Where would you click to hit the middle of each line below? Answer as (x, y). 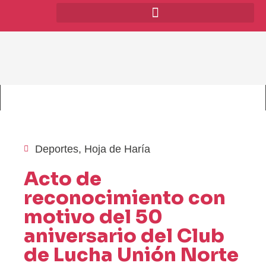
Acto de (63, 178)
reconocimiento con (125, 197)
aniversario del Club (124, 235)
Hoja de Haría (117, 149)
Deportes (57, 149)
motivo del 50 (93, 216)
